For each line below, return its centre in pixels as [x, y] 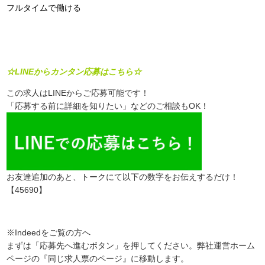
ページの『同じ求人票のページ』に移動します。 [98, 258]
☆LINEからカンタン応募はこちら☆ [74, 71]
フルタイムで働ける [44, 7]
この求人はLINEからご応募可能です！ [78, 93]
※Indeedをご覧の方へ [49, 232]
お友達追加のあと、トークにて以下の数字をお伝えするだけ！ [123, 177]
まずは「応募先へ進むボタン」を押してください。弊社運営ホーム [131, 245]
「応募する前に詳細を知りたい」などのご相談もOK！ [108, 106]
